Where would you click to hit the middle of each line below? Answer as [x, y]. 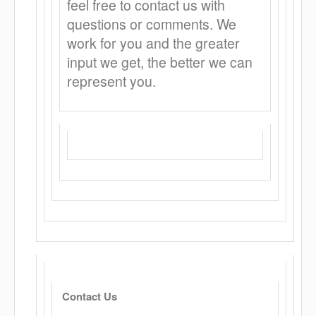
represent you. [111, 81]
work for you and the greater [153, 43]
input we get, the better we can [160, 62]
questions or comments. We [152, 24]
